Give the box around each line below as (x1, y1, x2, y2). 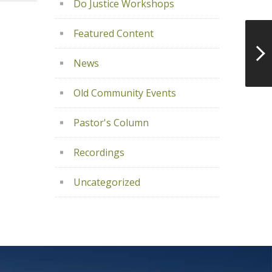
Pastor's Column (73, 116, 149, 129)
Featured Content (73, 27, 154, 40)
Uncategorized (73, 175, 140, 189)
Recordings (73, 146, 124, 159)
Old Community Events (73, 86, 176, 100)
